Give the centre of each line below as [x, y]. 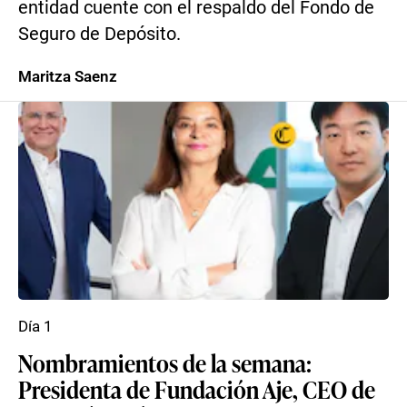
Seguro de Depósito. [99, 34]
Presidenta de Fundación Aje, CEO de [197, 389]
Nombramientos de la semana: [165, 362]
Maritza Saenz [68, 76]
